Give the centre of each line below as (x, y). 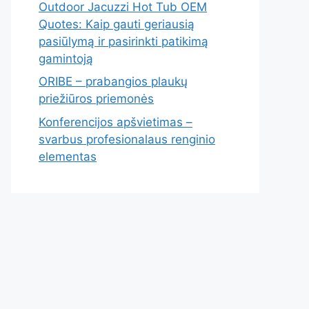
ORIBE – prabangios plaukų (113, 82)
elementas (68, 156)
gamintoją (66, 58)
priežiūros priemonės (96, 99)
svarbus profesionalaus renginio (127, 139)
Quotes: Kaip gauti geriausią (117, 24)
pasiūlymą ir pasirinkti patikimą (123, 41)
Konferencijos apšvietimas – (116, 122)
